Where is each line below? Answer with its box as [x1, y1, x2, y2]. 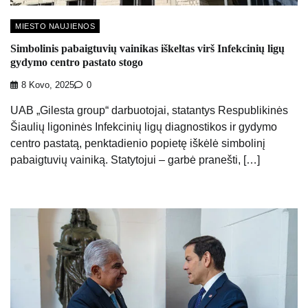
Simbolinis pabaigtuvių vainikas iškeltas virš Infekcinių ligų [10, 43, 285, 55]
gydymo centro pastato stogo [10, 56, 143, 69]
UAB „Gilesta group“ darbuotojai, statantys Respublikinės [10, 104, 288, 116]
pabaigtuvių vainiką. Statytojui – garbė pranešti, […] [10, 153, 260, 166]
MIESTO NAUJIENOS [15, 22, 95, 31]
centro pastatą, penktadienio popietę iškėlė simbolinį [10, 137, 265, 149]
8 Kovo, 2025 [21, 80, 74, 90]
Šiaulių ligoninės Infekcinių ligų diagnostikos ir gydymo [10, 120, 277, 133]
